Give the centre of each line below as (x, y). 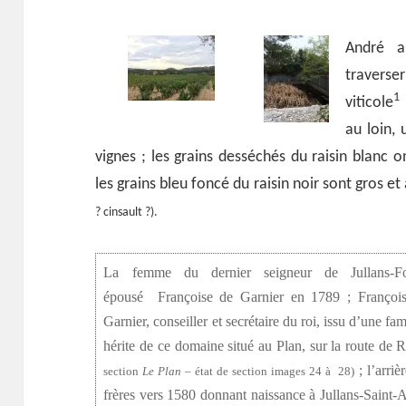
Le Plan (162, 372)
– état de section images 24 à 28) (268, 372)
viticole (370, 102)
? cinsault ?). (127, 212)
